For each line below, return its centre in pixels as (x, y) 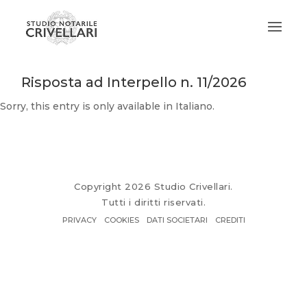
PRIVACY (79, 220)
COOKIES (121, 220)
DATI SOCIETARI (177, 220)
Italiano (194, 106)
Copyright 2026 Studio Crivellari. (153, 186)
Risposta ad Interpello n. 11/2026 (134, 82)
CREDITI (230, 220)
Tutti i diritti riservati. (153, 202)
